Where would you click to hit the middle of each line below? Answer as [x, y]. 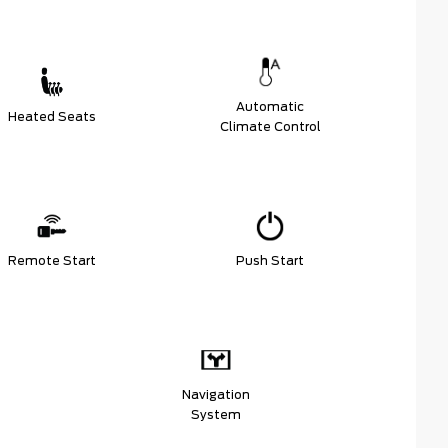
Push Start [270, 261]
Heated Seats [52, 117]
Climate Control [270, 127]
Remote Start [52, 261]
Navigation [215, 395]
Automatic [270, 107]
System [215, 415]
